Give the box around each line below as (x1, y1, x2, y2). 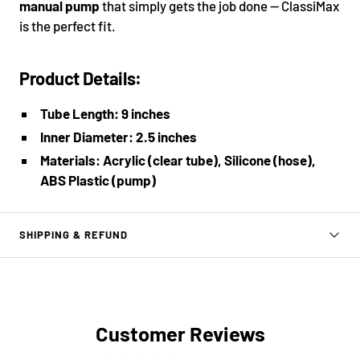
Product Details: (19, 67, 142, 88)
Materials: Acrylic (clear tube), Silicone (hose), (40, 151, 317, 168)
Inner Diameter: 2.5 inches (40, 128, 198, 145)
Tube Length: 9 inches (40, 104, 171, 121)
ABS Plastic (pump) (40, 171, 157, 188)
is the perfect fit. (19, 17, 116, 34)
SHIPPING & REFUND (19, 227, 128, 241)
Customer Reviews (95, 320, 265, 346)
